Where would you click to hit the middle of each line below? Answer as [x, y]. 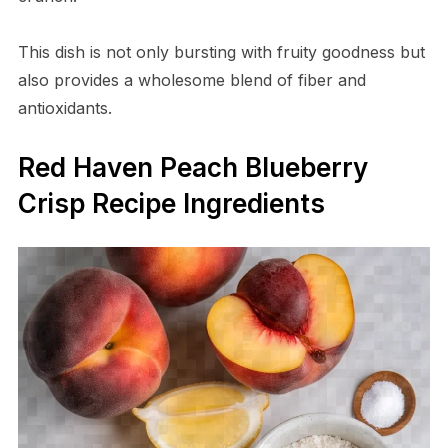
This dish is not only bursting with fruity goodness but [221, 51]
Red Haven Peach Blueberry [192, 167]
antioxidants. [64, 107]
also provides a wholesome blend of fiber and [191, 79]
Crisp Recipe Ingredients [171, 203]
